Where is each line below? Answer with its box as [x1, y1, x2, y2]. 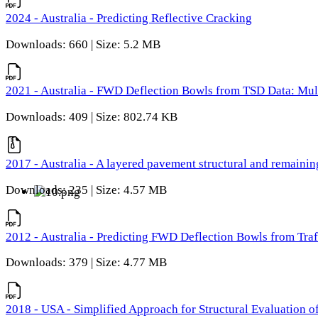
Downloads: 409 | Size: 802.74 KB [6, 110, 177, 124]
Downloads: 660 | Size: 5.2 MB [6, 37, 160, 51]
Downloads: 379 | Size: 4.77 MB [6, 256, 167, 270]
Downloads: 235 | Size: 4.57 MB [6, 182, 167, 197]
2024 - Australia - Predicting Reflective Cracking [6, 11, 252, 25]
